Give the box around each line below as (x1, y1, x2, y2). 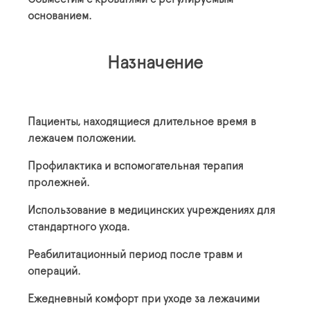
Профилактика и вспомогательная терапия (28, 161, 244, 172)
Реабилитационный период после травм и (28, 249, 242, 261)
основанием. (28, 10, 92, 22)
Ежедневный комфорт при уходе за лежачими (28, 293, 259, 305)
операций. (28, 266, 81, 277)
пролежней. (28, 177, 90, 189)
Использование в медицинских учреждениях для (28, 205, 275, 217)
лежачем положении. (28, 133, 136, 145)
